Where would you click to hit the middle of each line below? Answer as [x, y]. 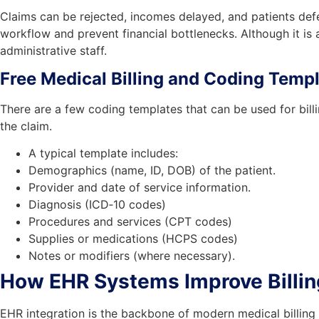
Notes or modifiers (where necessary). [132, 256]
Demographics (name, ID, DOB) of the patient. [152, 171]
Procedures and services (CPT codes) [130, 222]
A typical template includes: [103, 153]
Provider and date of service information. [140, 188]
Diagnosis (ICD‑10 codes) [97, 205]
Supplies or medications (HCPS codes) [133, 239]
